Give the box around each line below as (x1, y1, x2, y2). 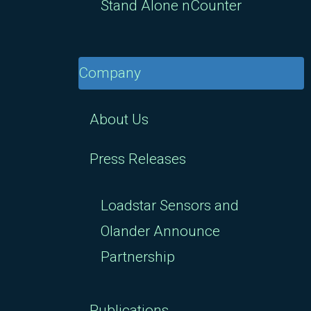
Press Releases (90, 151, 186, 167)
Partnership (101, 249, 175, 265)
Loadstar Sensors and (101, 197, 239, 214)
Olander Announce (101, 223, 220, 239)
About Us (90, 111, 149, 128)
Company (78, 65, 141, 81)
